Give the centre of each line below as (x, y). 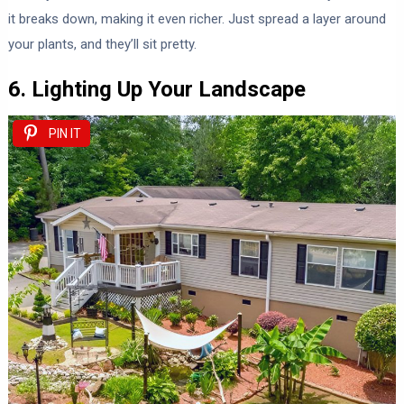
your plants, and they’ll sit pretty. (102, 44)
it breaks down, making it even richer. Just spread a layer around (197, 18)
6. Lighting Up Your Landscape (156, 89)
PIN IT (64, 133)
